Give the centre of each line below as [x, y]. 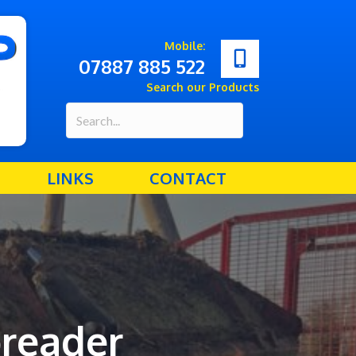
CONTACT [188, 178]
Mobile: [184, 46]
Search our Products [202, 87]
